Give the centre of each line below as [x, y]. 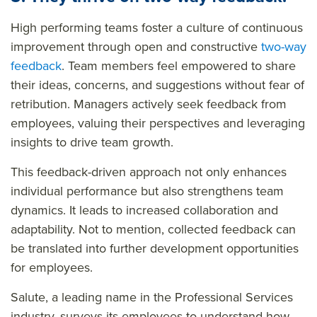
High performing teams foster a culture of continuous [157, 27]
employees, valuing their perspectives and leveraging [158, 123]
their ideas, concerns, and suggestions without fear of [157, 85]
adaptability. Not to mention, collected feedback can [153, 229]
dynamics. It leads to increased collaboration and [144, 210]
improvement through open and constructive [136, 46]
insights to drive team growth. [94, 142]
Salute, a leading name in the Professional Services [152, 297]
